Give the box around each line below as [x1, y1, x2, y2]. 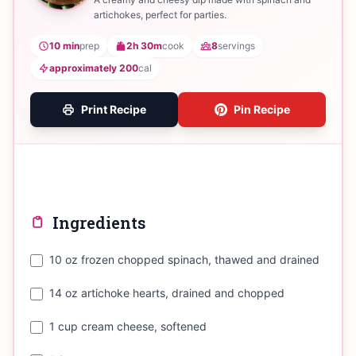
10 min [49, 40, 79, 52]
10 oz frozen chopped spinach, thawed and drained [49, 253, 319, 267]
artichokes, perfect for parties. [94, 9, 226, 21]
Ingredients [52, 212, 145, 234]
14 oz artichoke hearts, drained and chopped [49, 286, 284, 300]
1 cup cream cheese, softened [49, 319, 207, 334]
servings [218, 40, 255, 52]
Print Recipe [81, 103, 146, 117]
